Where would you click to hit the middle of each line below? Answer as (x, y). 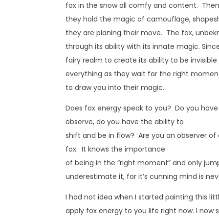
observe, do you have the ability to (125, 121)
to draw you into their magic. (115, 87)
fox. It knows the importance (116, 149)
